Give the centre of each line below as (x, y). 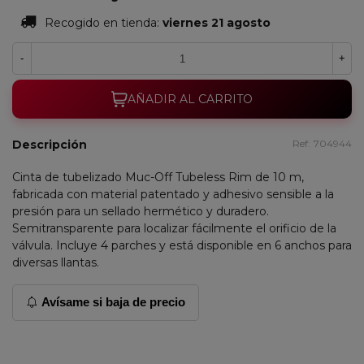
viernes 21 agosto (217, 23)
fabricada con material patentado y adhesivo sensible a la (173, 194)
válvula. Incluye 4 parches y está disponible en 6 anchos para (182, 245)
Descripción (50, 145)
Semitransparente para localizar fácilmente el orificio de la (174, 228)
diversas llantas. (56, 262)
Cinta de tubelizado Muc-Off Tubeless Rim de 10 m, (158, 177)
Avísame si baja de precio (112, 302)
